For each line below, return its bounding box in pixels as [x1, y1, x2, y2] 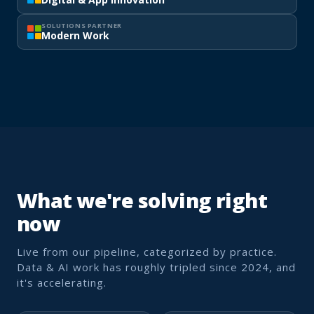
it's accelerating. [17, 275, 107, 289]
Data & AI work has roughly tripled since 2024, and [17, 259, 296, 274]
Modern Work [41, 29, 109, 42]
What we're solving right [17, 186, 268, 214]
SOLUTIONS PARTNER [41, 21, 122, 30]
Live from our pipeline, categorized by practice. [17, 244, 277, 259]
